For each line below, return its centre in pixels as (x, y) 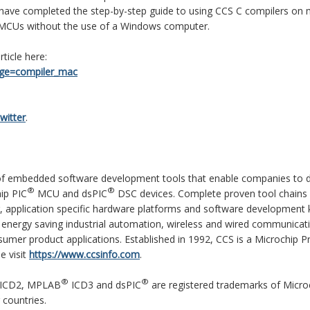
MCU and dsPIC (71, 194)
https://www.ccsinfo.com (84, 255)
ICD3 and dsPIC (105, 285)
